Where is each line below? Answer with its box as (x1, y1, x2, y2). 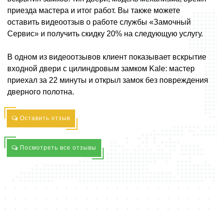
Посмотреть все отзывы (18, 144, 96, 151)
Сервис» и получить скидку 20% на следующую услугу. (7, 29, 203, 38)
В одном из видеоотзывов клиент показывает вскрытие (7, 52, 206, 61)
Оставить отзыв (18, 114, 70, 122)
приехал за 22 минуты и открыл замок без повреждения (7, 76, 208, 84)
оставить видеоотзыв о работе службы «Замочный (7, 17, 191, 26)
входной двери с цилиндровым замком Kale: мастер (7, 64, 195, 73)
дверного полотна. (7, 87, 74, 96)
